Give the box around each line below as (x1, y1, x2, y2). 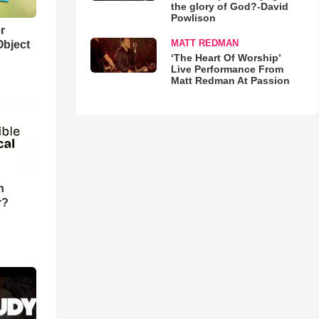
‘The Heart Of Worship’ (170, 52, 281, 63)
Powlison (170, 12, 216, 23)
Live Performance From (170, 63, 283, 75)
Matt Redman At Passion (170, 75, 290, 86)
